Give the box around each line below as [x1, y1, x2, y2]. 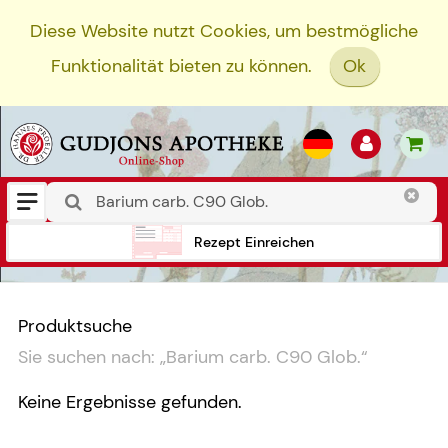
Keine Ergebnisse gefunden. [18, 390, 242, 415]
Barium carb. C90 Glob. [166, 345, 361, 370]
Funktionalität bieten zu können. [50, 54, 312, 79]
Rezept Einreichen [194, 232, 314, 251]
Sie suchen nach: [18, 345, 155, 370]
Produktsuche [18, 313, 132, 338]
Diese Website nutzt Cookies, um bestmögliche [30, 19, 418, 43]
